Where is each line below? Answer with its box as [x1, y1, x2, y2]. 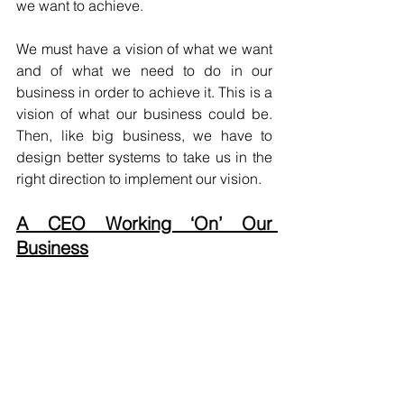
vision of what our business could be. [16, 104, 272, 123]
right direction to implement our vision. [16, 169, 262, 188]
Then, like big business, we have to [16, 125, 272, 144]
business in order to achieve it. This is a [16, 82, 272, 101]
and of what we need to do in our [16, 60, 272, 79]
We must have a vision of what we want [16, 39, 272, 58]
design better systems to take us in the [16, 147, 272, 166]
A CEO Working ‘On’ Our [16, 211, 272, 234]
